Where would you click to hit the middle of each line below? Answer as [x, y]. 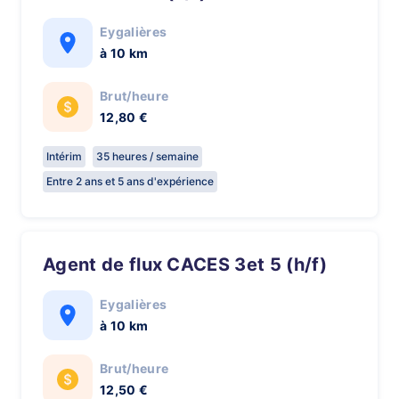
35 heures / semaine [147, 156]
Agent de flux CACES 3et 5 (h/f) [191, 265]
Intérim [64, 156]
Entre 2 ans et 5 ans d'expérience [130, 181]
